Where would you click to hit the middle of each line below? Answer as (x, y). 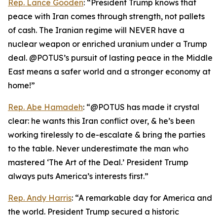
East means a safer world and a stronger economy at (109, 72)
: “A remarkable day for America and (142, 198)
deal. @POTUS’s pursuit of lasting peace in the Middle (110, 58)
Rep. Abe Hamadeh (45, 107)
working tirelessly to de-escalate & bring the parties (107, 135)
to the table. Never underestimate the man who (98, 148)
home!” (21, 85)
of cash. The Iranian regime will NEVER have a (96, 30)
